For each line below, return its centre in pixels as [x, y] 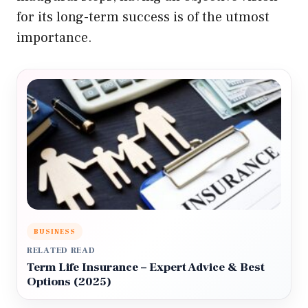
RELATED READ [61, 251]
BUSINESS [55, 231]
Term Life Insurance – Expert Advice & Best [146, 267]
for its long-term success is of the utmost [143, 17]
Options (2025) [69, 282]
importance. [54, 38]
